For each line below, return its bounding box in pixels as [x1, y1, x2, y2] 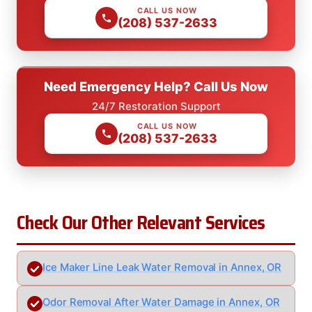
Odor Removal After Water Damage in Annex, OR [42, 296, 280, 309]
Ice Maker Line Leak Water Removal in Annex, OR [42, 261, 282, 274]
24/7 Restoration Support [91, 100, 221, 114]
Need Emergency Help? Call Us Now [44, 79, 268, 95]
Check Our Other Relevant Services [17, 208, 265, 238]
